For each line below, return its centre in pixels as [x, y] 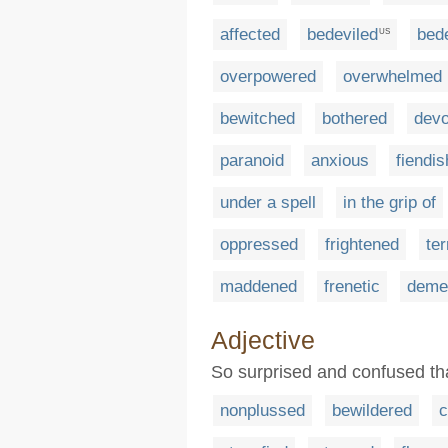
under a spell [268, 203]
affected [250, 35]
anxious [340, 161]
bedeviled [342, 35]
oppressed [259, 245]
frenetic [352, 287]
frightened [362, 245]
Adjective [263, 340]
